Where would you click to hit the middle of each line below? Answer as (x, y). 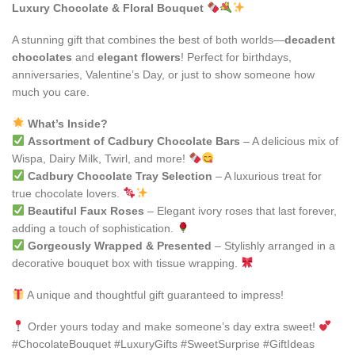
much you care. (51, 92)
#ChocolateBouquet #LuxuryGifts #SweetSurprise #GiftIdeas (163, 344)
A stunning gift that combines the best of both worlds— (148, 39)
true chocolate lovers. (67, 193)
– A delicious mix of (289, 141)
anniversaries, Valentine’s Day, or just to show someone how (163, 74)
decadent (310, 39)
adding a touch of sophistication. (94, 228)
